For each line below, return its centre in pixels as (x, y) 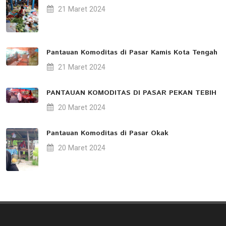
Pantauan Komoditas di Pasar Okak (107, 133)
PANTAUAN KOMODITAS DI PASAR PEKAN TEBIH (131, 93)
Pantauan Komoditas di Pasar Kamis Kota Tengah (132, 53)
